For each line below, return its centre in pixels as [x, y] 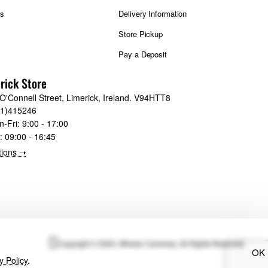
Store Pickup [141, 34]
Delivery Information [153, 13]
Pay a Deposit [143, 54]
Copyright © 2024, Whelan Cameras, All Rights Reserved [151, 243]
